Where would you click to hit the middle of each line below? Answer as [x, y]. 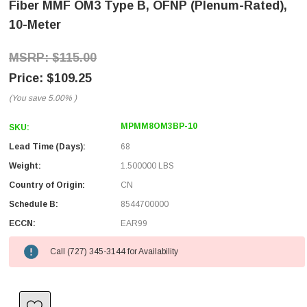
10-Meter [35, 25]
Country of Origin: [47, 185]
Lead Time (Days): [47, 147]
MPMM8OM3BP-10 [159, 126]
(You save [27, 98]
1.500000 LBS [147, 166]
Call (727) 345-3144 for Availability [114, 251]
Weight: [25, 166]
